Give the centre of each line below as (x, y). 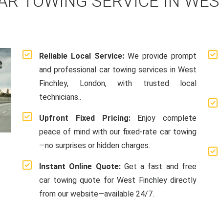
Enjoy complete (163, 118)
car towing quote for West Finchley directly (118, 180)
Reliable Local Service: (82, 56)
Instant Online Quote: (80, 166)
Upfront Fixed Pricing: (85, 118)
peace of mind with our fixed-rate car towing (118, 132)
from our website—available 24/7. (97, 194)
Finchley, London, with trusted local (118, 83)
